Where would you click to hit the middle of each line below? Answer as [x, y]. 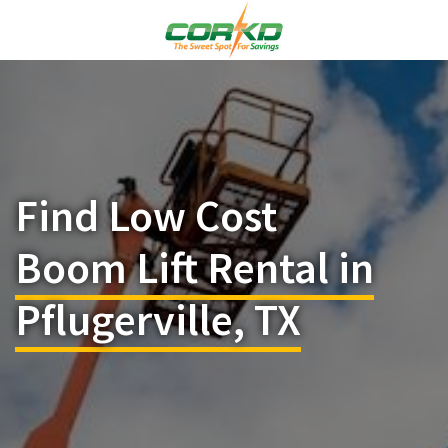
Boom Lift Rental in [194, 267]
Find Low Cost [146, 215]
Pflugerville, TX [158, 319]
